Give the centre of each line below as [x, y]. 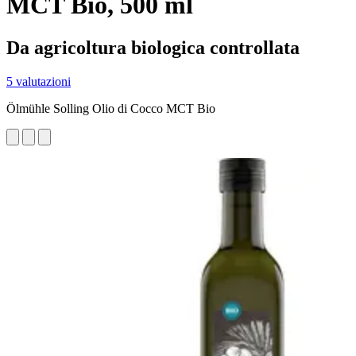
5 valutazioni [39, 81]
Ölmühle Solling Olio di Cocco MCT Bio [111, 108]
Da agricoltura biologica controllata [153, 47]
